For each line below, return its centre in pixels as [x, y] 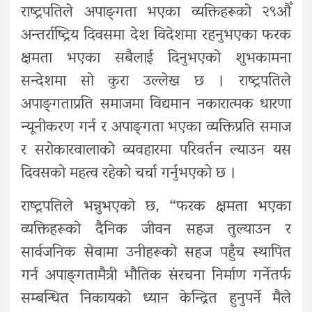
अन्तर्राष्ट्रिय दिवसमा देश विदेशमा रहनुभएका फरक [156, 36]
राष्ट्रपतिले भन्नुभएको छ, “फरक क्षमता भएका [156, 207]
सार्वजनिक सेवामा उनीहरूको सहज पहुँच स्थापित [156, 253]
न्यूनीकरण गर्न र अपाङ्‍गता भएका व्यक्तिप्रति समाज [156, 128]
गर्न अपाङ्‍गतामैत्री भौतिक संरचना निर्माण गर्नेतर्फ [156, 276]
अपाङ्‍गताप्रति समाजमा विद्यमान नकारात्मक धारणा [156, 105]
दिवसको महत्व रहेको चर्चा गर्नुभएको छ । [128, 174]
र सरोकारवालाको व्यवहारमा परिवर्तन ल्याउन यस [156, 151]
